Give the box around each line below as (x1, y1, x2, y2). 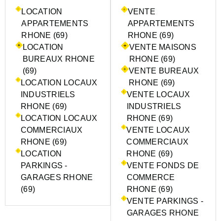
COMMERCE (126, 173, 175, 182)
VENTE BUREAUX (129, 67, 199, 75)
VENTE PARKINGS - (126, 197, 203, 206)
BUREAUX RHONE (22, 55, 95, 64)
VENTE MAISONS (129, 43, 196, 52)
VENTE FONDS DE (126, 161, 199, 170)
